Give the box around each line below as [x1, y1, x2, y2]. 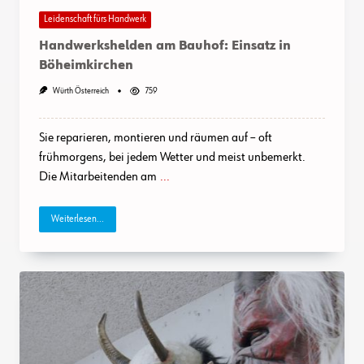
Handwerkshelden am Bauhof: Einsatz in [39, 39, 291, 53]
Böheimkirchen [39, 58, 133, 72]
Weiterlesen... [51, 214, 104, 224]
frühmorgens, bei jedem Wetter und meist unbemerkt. [39, 150, 305, 164]
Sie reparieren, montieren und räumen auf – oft [39, 131, 272, 145]
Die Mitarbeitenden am [39, 170, 157, 184]
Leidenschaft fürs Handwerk [44, 15, 146, 25]
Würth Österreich [52, 86, 109, 95]
